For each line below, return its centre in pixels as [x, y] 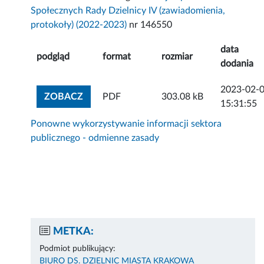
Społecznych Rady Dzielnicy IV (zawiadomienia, [128, 11]
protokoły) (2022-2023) [79, 25]
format [117, 57]
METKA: [74, 232]
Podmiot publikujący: [78, 249]
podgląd [53, 57]
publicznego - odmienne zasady [95, 138]
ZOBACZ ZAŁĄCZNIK [130, 96]
